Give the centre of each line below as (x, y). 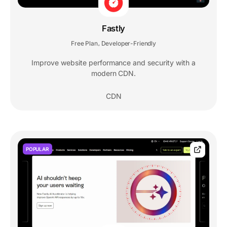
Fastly (113, 28)
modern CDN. (113, 73)
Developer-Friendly (128, 43)
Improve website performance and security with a (113, 62)
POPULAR (37, 149)
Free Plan (84, 43)
